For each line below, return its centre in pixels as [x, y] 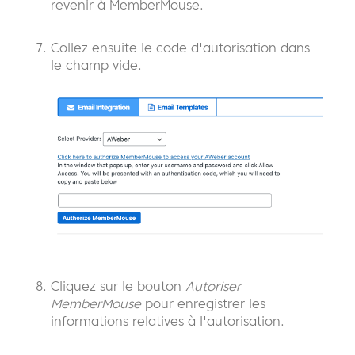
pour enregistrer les [203, 304]
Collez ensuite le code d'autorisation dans [180, 47]
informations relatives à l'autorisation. [168, 321]
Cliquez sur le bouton [116, 286]
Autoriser [211, 286]
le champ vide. [96, 65]
